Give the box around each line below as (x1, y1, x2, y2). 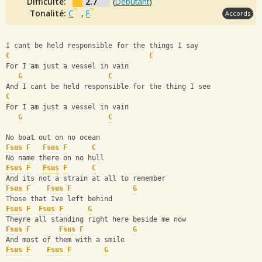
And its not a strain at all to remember (6, 174, 166, 183)
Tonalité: (30, 7, 68, 19)
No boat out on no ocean (6, 133, 100, 142)
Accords (225, 8, 250, 18)
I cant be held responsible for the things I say (6, 42, 198, 50)
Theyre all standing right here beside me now (6, 215, 186, 224)
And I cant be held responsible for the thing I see (6, 82, 211, 91)
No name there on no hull (6, 154, 104, 163)
